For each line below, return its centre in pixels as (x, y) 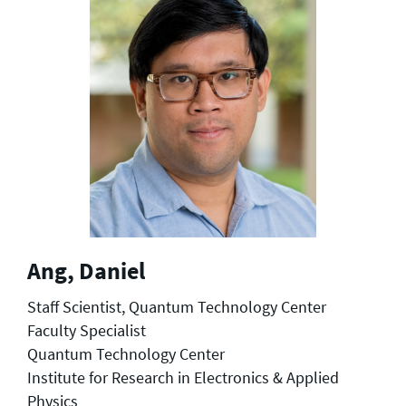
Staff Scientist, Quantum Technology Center (177, 306)
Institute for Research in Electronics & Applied (183, 377)
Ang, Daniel (86, 271)
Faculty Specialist (87, 330)
